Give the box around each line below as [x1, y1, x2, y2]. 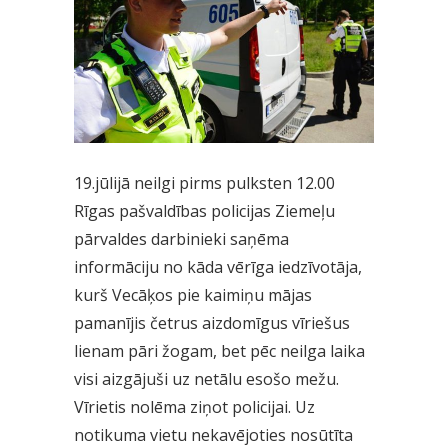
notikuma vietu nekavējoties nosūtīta [74, 423, 353, 446]
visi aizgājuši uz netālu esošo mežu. [74, 367, 339, 390]
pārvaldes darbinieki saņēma [74, 227, 289, 250]
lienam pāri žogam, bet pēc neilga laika [74, 339, 365, 362]
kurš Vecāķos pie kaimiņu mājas [74, 283, 312, 306]
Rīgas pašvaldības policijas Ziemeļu [74, 199, 335, 222]
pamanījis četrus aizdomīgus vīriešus [74, 311, 350, 334]
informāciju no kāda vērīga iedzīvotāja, [74, 255, 362, 278]
